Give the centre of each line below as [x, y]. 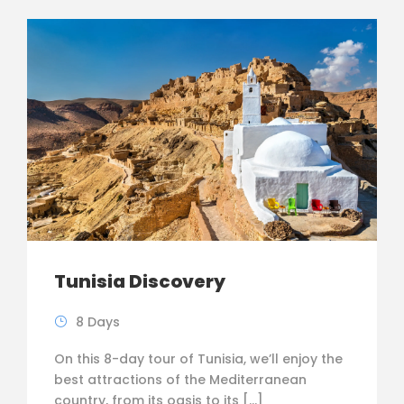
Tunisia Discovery [140, 281]
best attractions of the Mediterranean [180, 379]
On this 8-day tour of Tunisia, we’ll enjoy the [198, 358]
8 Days [98, 321]
